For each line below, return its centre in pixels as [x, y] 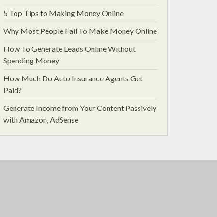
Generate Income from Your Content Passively [80, 108]
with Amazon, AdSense [41, 119]
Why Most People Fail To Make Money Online [80, 31]
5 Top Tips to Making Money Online [63, 13]
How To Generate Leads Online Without [70, 49]
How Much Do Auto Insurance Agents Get [73, 78]
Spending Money [31, 60]
